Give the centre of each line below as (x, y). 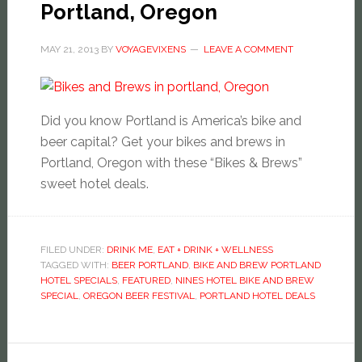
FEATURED (146, 280)
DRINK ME (129, 250)
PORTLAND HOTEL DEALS (257, 296)
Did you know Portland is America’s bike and (170, 121)
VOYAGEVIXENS (150, 49)
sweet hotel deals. (94, 184)
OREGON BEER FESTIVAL (139, 296)
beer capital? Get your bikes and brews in (162, 142)
